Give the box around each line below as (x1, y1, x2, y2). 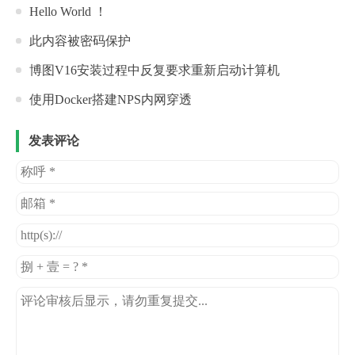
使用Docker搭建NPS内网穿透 (29, 93, 192, 107)
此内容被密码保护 (29, 34, 131, 48)
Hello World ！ (29, 5, 107, 19)
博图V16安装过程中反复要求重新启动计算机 (29, 63, 280, 78)
